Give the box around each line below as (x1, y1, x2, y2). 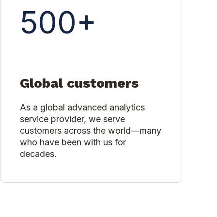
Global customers (20, 75, 139, 92)
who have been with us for (20, 137, 126, 148)
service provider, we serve (20, 114, 125, 124)
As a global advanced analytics (20, 102, 145, 113)
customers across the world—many (20, 125, 161, 136)
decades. (20, 149, 59, 159)
